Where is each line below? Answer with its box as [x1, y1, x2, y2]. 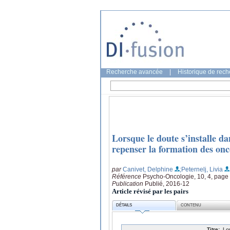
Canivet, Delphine [123, 165, 173, 173]
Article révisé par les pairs [112, 187, 188, 195]
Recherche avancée [106, 68, 163, 75]
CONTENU [181, 203, 202, 208]
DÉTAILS [116, 203, 132, 208]
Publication [112, 180, 145, 187]
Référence [112, 172, 143, 180]
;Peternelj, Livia [180, 165, 223, 173]
